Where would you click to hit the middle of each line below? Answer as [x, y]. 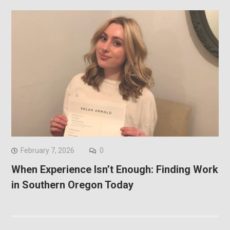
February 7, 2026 [47, 151]
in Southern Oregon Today [72, 185]
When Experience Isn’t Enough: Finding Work [114, 170]
